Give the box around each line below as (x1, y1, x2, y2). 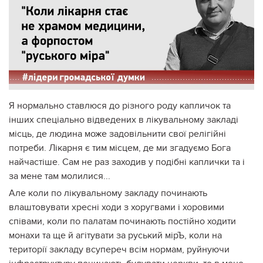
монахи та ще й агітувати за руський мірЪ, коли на (9, 229, 222, 241)
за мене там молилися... (9, 170, 110, 182)
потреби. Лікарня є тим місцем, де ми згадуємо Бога (9, 141, 231, 154)
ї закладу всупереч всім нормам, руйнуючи (45, 243, 230, 255)
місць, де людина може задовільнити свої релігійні (9, 127, 226, 140)
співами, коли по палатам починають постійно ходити (9, 215, 236, 227)
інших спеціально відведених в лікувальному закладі (9, 113, 238, 126)
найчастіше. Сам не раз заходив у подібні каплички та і (9, 156, 245, 168)
